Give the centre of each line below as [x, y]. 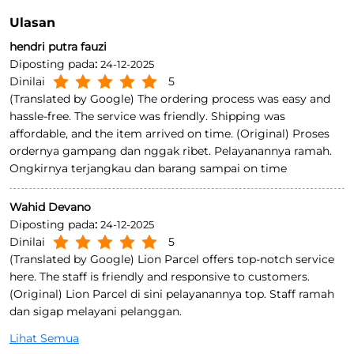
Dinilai [27, 245]
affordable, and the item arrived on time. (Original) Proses [169, 297]
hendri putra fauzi [58, 210]
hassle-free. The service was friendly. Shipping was [147, 279]
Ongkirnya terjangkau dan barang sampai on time [148, 331]
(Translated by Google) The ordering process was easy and [170, 262]
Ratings [35, 71]
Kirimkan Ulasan [76, 132]
